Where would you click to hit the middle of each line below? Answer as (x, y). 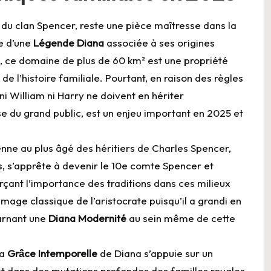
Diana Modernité (87, 218)
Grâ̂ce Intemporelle (52, 253)
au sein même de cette (181, 218)
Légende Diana (69, 43)
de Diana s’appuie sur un (155, 253)
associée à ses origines (159, 43)
